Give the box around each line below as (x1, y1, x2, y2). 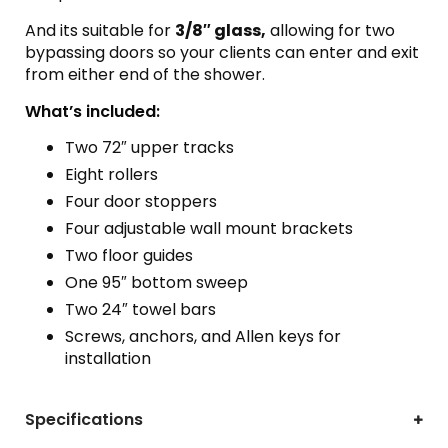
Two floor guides (65, 243, 193, 267)
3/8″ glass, (175, 18, 266, 42)
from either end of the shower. (25, 62, 265, 86)
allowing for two (266, 18, 395, 42)
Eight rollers (65, 162, 158, 186)
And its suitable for (25, 18, 175, 42)
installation (65, 346, 151, 370)
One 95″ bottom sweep (65, 270, 248, 294)
